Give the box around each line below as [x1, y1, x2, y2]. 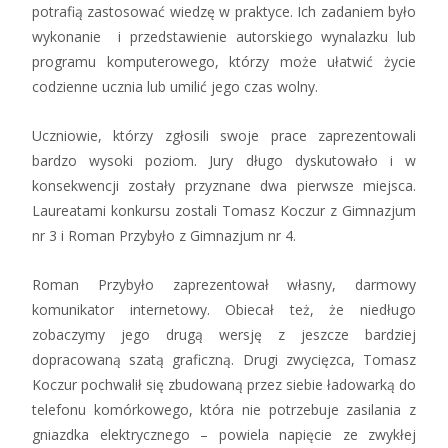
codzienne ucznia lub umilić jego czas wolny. [32, 77, 318, 97]
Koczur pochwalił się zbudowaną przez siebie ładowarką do [32, 375, 416, 395]
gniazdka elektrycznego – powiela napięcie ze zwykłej [32, 425, 416, 445]
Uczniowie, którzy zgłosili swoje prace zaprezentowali [32, 126, 416, 146]
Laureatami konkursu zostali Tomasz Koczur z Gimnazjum [32, 201, 416, 221]
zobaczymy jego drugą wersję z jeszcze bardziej [32, 325, 416, 345]
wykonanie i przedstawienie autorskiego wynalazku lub [32, 27, 416, 47]
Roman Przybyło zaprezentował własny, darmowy [32, 275, 416, 295]
